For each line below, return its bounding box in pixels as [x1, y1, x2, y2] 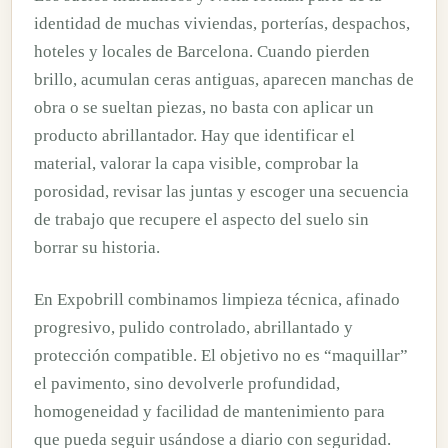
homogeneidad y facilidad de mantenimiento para [34, 402, 385, 422]
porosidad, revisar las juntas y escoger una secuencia [34, 181, 409, 201]
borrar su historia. [34, 237, 160, 257]
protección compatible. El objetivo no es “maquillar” [34, 346, 408, 366]
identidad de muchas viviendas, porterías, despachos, [34, 13, 410, 33]
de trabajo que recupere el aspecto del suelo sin [34, 209, 369, 229]
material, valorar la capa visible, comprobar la [34, 153, 359, 173]
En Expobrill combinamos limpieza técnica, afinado [34, 290, 400, 310]
